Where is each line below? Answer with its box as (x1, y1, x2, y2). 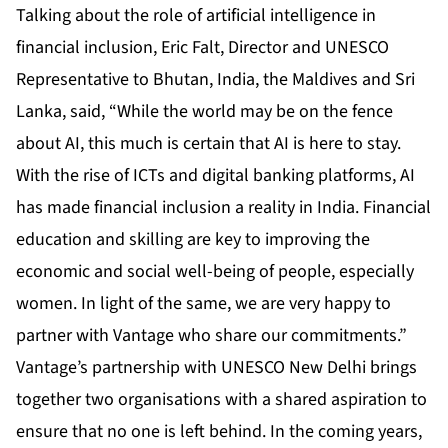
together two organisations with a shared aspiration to (16, 387, 427, 413)
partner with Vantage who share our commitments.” (16, 323, 407, 349)
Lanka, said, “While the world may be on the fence (16, 99, 393, 125)
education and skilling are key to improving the (16, 227, 370, 253)
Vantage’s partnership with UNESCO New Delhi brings (16, 355, 417, 381)
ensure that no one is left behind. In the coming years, (16, 419, 422, 445)
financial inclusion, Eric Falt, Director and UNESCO (16, 35, 389, 61)
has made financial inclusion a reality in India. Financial (16, 195, 431, 221)
